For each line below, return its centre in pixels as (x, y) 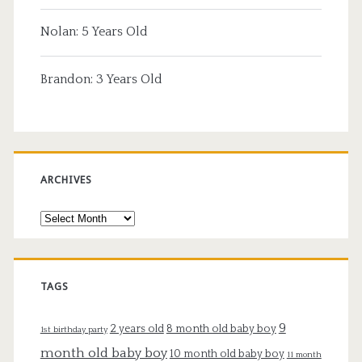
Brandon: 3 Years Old (101, 79)
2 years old (137, 329)
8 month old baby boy (221, 329)
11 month (304, 355)
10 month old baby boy (227, 354)
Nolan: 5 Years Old (94, 32)
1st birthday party (74, 330)
